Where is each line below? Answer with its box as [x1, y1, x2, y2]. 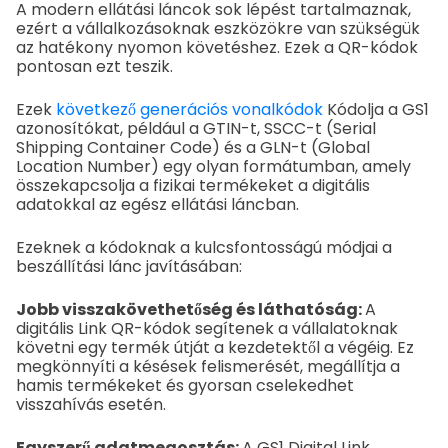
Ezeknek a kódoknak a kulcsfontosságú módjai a [16, 236, 392, 260]
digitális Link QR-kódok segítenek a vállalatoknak [16, 317, 398, 341]
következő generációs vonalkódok [56, 98, 327, 122]
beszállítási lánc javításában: [16, 255, 242, 279]
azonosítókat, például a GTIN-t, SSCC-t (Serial [16, 117, 376, 141]
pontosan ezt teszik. [16, 55, 173, 79]
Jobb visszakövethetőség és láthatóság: [16, 298, 365, 322]
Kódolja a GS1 [327, 98, 429, 122]
